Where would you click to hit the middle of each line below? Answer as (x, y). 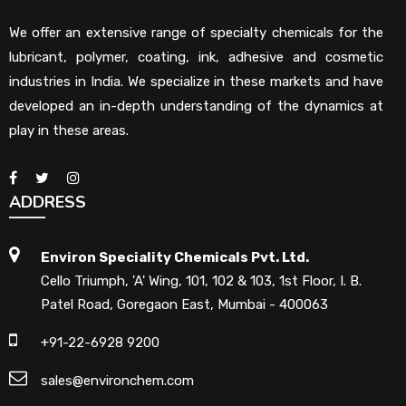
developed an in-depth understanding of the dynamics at (196, 106)
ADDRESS (48, 202)
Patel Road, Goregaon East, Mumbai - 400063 (184, 304)
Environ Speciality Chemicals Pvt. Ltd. (175, 257)
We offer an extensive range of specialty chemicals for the (196, 33)
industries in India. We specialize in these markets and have (196, 82)
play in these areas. (69, 130)
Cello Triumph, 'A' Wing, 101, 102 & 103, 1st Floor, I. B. (201, 281)
